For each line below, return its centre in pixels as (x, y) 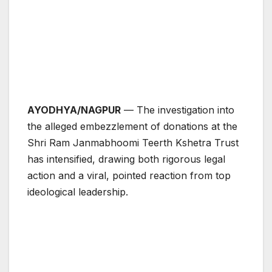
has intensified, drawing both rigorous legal (126, 159)
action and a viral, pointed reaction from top (129, 176)
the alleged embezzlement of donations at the (132, 127)
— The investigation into (178, 110)
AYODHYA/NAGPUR (74, 110)
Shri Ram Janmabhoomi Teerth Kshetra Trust (133, 143)
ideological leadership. (78, 192)
